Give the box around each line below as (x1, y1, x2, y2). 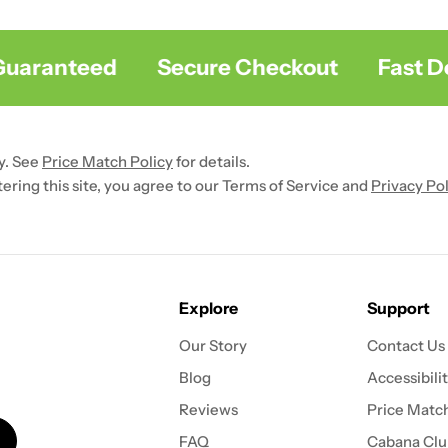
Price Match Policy (42, 152, 173, 171)
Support (367, 298, 431, 318)
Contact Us (367, 336, 446, 355)
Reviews (179, 400, 238, 419)
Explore (179, 298, 238, 318)
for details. (173, 152, 250, 171)
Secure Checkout (133, 54, 315, 81)
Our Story (179, 336, 247, 355)
